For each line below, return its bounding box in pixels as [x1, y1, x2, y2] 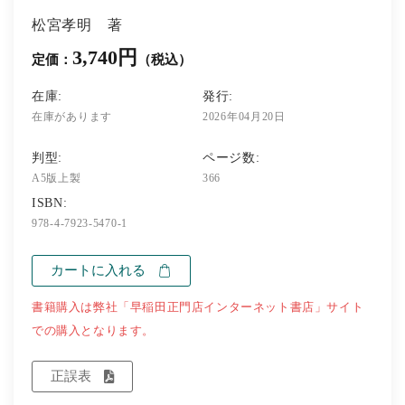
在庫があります [32, 109, 112, 123]
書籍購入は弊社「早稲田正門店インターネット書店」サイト [32, 299, 364, 314]
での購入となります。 [32, 323, 155, 337]
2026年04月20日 [202, 109, 286, 123]
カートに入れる [51, 262, 146, 278]
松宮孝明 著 [32, 16, 123, 33]
